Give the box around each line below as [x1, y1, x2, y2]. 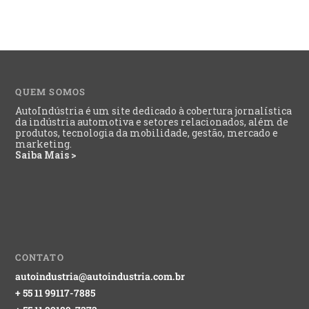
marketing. [15, 137, 72, 150]
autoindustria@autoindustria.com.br [15, 269, 186, 283]
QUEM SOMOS [15, 85, 86, 98]
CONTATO [15, 250, 64, 263]
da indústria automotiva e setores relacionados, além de [15, 114, 289, 128]
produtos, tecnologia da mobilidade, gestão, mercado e [15, 126, 279, 139]
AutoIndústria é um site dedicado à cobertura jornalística [15, 103, 292, 117]
